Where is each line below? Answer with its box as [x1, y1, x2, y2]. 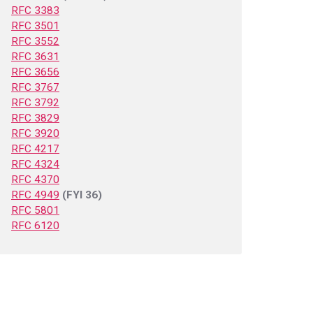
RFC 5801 [11, 204, 59, 217]
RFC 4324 [11, 158, 59, 170]
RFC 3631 [11, 50, 59, 63]
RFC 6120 [11, 219, 59, 232]
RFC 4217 [11, 143, 59, 155]
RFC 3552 [11, 35, 59, 48]
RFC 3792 [11, 96, 59, 109]
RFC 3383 [11, 4, 59, 17]
